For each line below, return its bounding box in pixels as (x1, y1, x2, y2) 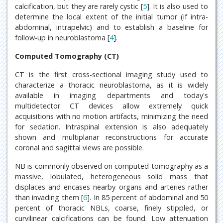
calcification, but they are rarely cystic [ (15, 1, 143, 11)
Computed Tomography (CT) (15, 51, 119, 61)
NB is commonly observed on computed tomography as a (15, 161, 208, 171)
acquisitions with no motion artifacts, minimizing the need (15, 111, 208, 121)
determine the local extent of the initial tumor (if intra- (15, 11, 208, 21)
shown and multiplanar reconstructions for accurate (15, 132, 208, 142)
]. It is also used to (146, 1, 209, 11)
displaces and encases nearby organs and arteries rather (15, 182, 208, 192)
